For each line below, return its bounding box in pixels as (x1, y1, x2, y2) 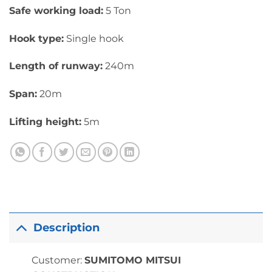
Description (33, 221, 100, 234)
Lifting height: (9, 115, 81, 127)
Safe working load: (9, 4, 103, 16)
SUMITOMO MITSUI (84, 254, 181, 267)
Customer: (31, 254, 84, 267)
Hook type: (9, 32, 64, 44)
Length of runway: (9, 60, 103, 72)
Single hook (64, 32, 124, 44)
